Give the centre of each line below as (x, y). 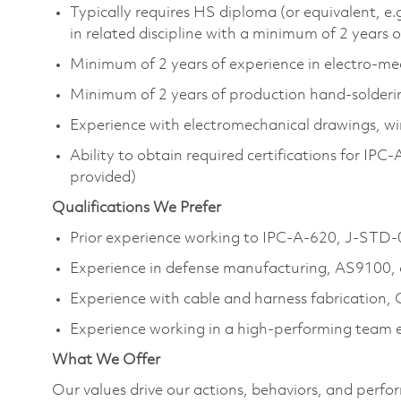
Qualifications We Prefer (137, 208)
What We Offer (106, 360)
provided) (103, 177)
